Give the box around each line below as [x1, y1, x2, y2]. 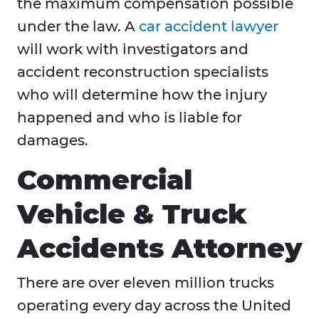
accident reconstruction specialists [17, 63, 268, 81]
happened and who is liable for [17, 109, 242, 127]
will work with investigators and [17, 41, 249, 58]
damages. [17, 132, 88, 150]
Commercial [17, 163, 192, 197]
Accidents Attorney [17, 231, 302, 266]
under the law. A [17, 18, 139, 36]
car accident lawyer [139, 18, 278, 36]
